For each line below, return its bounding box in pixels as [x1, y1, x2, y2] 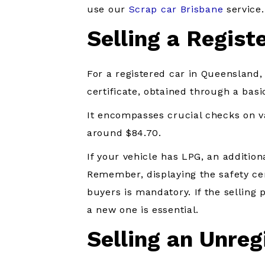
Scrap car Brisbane [125, 4, 224, 15]
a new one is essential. [87, 203, 199, 215]
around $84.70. [87, 127, 161, 138]
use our [87, 4, 125, 15]
